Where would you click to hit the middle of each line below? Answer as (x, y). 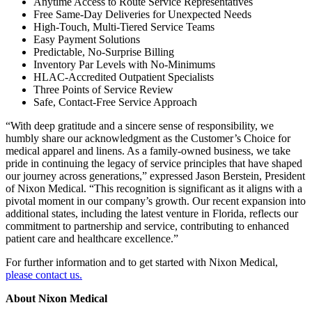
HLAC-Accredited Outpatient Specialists (124, 77)
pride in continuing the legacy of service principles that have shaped (154, 163)
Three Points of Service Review (103, 89)
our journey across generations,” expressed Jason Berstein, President (155, 175)
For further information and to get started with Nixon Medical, (142, 262)
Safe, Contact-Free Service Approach (115, 102)
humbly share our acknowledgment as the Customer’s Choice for (148, 138)
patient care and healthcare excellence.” (92, 238)
